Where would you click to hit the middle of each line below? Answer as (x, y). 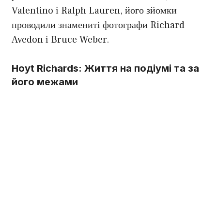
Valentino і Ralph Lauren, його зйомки (94, 11)
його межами (45, 82)
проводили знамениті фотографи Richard (98, 25)
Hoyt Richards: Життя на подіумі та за (105, 69)
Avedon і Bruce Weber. (61, 40)
